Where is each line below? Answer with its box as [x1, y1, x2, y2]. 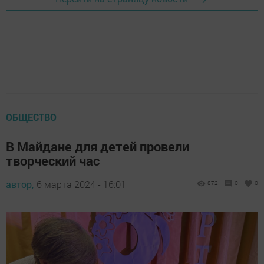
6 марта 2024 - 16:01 [37, 178, 126, 191]
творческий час [6, 152, 100, 170]
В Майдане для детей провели [6, 138, 189, 156]
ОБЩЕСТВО [6, 111, 57, 124]
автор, [6, 178, 34, 191]
